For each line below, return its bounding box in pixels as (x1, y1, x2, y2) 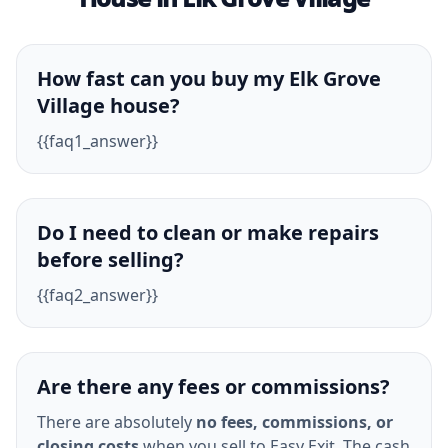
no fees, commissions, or (196, 411, 393, 433)
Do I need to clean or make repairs (37, 219, 379, 246)
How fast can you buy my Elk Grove (37, 65, 381, 92)
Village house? (37, 92, 180, 119)
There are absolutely (37, 411, 196, 433)
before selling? (37, 246, 184, 273)
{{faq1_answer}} (37, 130, 158, 152)
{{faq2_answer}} (37, 284, 158, 306)
